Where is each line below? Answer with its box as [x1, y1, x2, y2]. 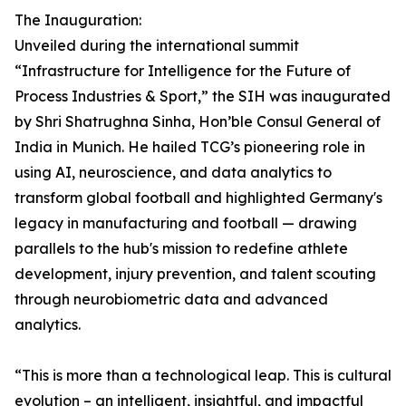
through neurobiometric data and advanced [14, 290, 328, 309]
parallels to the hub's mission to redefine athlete [14, 239, 348, 258]
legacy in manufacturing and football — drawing [14, 214, 357, 233]
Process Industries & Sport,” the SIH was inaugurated [14, 87, 391, 106]
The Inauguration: [14, 11, 141, 30]
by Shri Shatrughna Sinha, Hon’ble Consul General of [14, 112, 381, 131]
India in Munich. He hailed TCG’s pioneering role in [14, 138, 365, 157]
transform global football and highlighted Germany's [14, 188, 382, 208]
